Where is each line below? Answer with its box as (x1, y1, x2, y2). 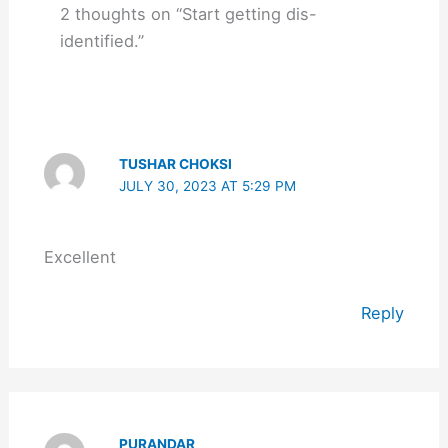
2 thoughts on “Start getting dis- (60, 3, 318, 24)
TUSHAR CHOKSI (119, 155, 233, 172)
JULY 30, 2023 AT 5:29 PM (119, 177, 297, 194)
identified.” (60, 30, 145, 51)
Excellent (43, 246, 116, 267)
